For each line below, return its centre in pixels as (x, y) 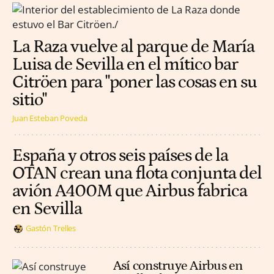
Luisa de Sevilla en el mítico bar (125, 65)
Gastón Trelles (51, 228)
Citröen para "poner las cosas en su (135, 83)
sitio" (29, 100)
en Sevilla (47, 209)
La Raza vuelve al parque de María (133, 47)
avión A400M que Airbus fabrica (130, 191)
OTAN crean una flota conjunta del (137, 173)
